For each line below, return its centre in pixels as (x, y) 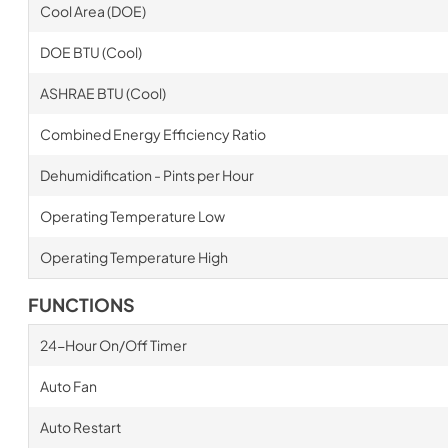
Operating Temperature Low (132, 216)
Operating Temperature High (133, 257)
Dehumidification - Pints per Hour (146, 175)
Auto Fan (68, 386)
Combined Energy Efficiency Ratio (152, 134)
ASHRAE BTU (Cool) (102, 93)
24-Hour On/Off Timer (113, 345)
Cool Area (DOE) (92, 11)
